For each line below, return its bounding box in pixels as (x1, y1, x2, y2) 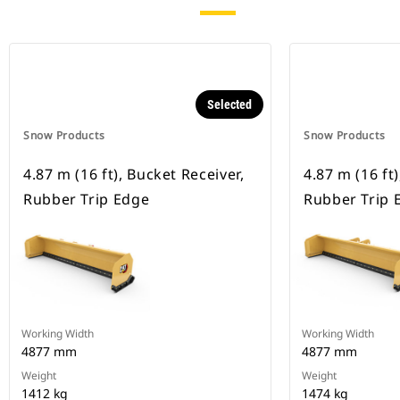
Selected (207, 97, 252, 112)
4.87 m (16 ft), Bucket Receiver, (23, 164, 245, 185)
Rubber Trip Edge (23, 189, 150, 210)
